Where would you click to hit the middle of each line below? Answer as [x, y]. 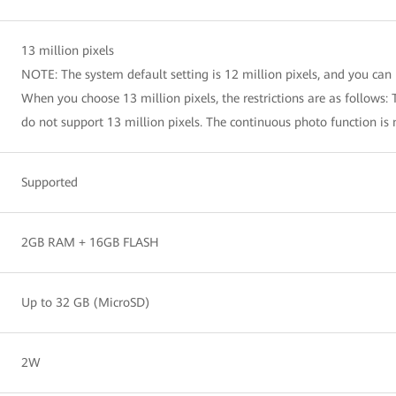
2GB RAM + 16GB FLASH [90, 242]
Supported [49, 182]
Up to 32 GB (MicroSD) [86, 302]
